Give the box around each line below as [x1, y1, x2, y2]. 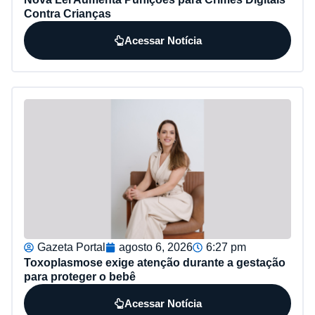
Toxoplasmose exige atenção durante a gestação [24, 257, 285, 269]
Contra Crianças [24, 8, 111, 20]
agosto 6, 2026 [119, 241, 193, 254]
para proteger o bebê [24, 271, 136, 283]
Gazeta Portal [37, 241, 105, 254]
